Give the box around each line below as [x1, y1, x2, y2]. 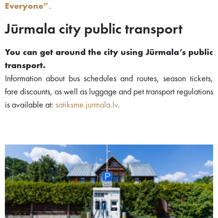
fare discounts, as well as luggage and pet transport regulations [5, 87, 213, 96]
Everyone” [5, 1, 49, 11]
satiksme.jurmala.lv [55, 100, 118, 109]
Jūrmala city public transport [5, 22, 182, 37]
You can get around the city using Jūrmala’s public [5, 48, 213, 57]
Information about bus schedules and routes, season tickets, [5, 74, 213, 83]
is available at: [5, 100, 55, 109]
